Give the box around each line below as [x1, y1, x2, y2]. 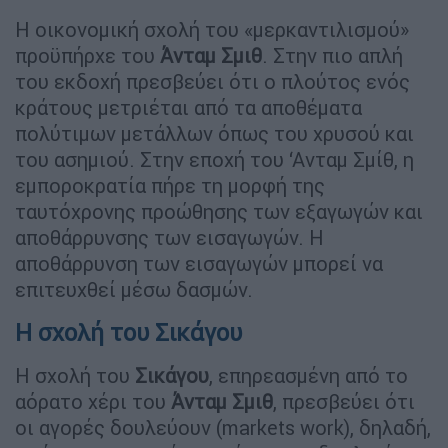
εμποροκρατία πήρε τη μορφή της [15, 172, 325, 198]
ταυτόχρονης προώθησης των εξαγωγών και [15, 198, 423, 224]
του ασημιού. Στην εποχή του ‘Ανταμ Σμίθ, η [15, 146, 414, 172]
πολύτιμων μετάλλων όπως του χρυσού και [15, 120, 414, 146]
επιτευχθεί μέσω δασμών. [15, 276, 253, 302]
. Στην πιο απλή [262, 42, 403, 68]
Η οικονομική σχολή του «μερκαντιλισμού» [15, 16, 409, 42]
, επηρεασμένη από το [209, 362, 408, 388]
